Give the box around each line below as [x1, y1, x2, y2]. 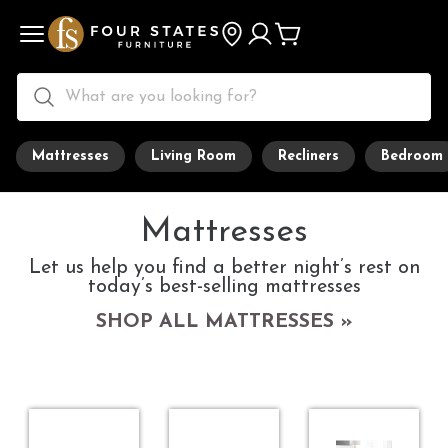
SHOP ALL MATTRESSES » [96, 311, 352, 332]
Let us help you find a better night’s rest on [28, 257, 420, 278]
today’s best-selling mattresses [87, 276, 361, 297]
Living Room [151, 148, 236, 164]
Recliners [278, 148, 339, 164]
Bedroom [381, 148, 443, 164]
